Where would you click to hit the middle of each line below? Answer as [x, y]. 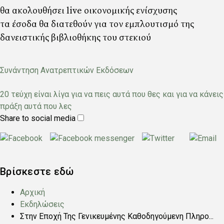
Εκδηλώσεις [42, 204]
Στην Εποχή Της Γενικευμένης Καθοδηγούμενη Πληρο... [117, 216]
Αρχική [32, 192]
